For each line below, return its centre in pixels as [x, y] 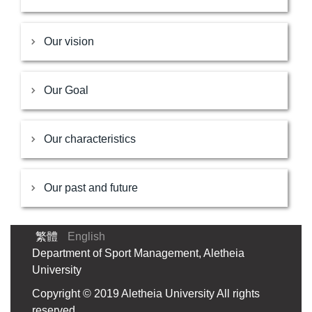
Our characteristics [90, 139]
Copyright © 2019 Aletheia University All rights [146, 294]
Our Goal [66, 90]
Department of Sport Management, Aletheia [138, 253]
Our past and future [91, 188]
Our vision [69, 41]
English [86, 236]
